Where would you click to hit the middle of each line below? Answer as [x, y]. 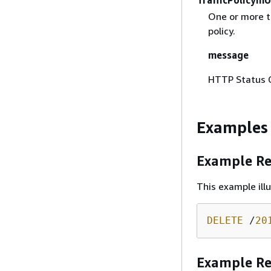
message [228, 55]
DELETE [225, 220]
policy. [221, 31]
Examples [232, 127]
